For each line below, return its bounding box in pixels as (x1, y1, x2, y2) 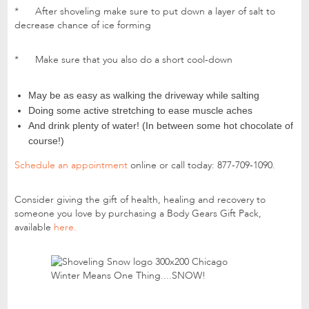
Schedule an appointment (14, 159, 131, 172)
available (14, 221, 54, 235)
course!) (28, 135, 65, 147)
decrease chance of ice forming (14, 19, 152, 32)
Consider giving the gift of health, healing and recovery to (14, 193, 266, 207)
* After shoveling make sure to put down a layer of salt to (14, 5, 276, 19)
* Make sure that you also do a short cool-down (14, 53, 233, 67)
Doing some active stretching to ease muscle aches (28, 105, 253, 117)
